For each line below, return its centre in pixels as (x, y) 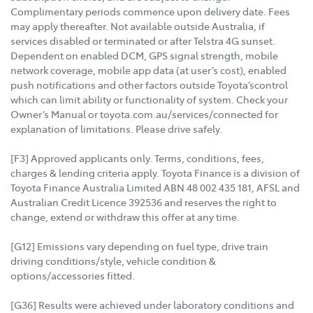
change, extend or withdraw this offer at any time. (125, 217)
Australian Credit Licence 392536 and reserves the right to (144, 202)
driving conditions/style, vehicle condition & (113, 261)
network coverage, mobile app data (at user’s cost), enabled (148, 70)
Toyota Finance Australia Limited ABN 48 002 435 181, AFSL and (155, 188)
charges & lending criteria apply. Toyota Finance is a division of (155, 173)
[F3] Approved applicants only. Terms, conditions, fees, (137, 158)
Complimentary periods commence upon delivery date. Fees (150, 12)
